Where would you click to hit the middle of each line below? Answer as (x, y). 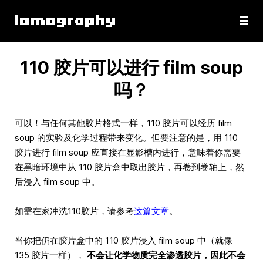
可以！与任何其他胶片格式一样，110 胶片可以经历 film (123, 123)
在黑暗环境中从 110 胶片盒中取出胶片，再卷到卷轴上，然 (129, 167)
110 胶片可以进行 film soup (131, 67)
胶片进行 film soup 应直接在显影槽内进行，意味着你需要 (128, 152)
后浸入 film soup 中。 (57, 181)
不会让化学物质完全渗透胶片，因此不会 (166, 255)
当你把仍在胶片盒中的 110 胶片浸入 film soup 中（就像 (124, 240)
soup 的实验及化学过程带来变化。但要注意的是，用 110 (126, 137)
